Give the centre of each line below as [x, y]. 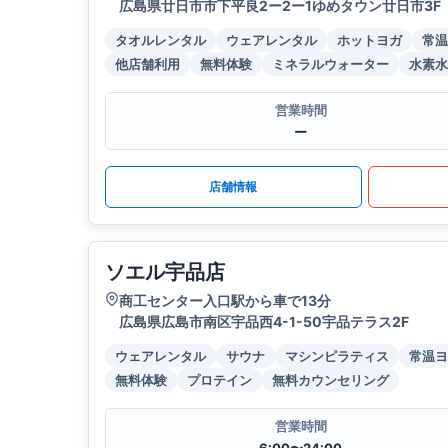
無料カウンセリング [330, 380]
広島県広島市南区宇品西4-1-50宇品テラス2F [264, 322]
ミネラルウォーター [330, 64]
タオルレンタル [160, 40]
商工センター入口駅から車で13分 [225, 301]
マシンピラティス [337, 356]
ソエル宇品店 [165, 272]
